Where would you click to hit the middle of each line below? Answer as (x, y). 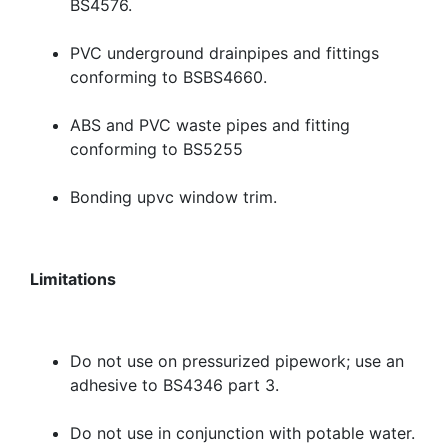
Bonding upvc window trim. (188, 197)
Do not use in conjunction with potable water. (242, 433)
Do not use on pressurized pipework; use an (237, 361)
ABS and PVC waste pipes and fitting (210, 125)
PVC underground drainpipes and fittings (224, 53)
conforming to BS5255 (156, 149)
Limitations (73, 279)
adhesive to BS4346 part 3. (174, 385)
